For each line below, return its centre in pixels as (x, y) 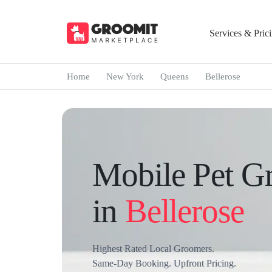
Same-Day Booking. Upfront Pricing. (164, 263)
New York (125, 76)
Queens (174, 76)
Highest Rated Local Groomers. (153, 249)
